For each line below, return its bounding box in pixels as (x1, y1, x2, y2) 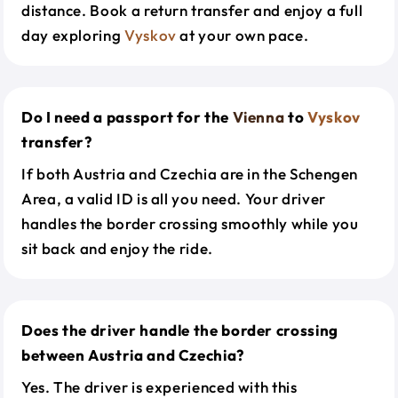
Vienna (232, 107, 285, 126)
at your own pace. (176, 26, 309, 44)
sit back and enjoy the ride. (21, 239, 213, 258)
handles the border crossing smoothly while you (21, 214, 359, 233)
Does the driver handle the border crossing (21, 321, 338, 339)
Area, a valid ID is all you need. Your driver (21, 189, 326, 208)
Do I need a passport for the (21, 107, 233, 126)
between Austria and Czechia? (21, 346, 244, 364)
